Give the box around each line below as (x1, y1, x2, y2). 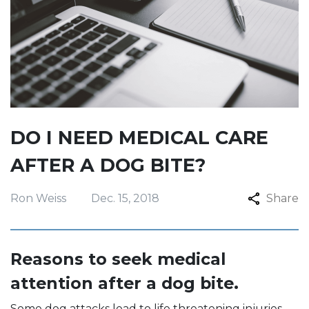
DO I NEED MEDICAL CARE (10, 126, 268, 149)
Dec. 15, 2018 (91, 192, 159, 205)
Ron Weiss (10, 192, 66, 205)
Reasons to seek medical (10, 249, 226, 269)
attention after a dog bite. (10, 273, 239, 293)
